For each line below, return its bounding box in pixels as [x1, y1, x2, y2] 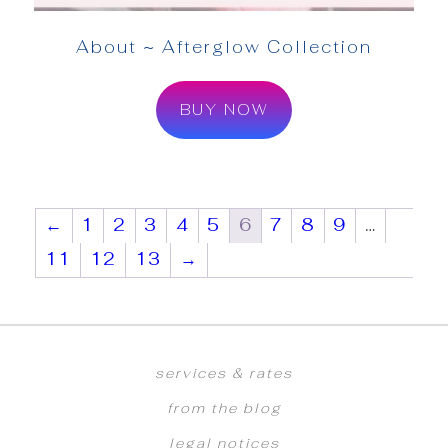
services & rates [155, 364, 293, 383]
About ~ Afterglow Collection [76, 35, 372, 58]
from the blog [166, 399, 282, 418]
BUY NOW [180, 100, 268, 120]
